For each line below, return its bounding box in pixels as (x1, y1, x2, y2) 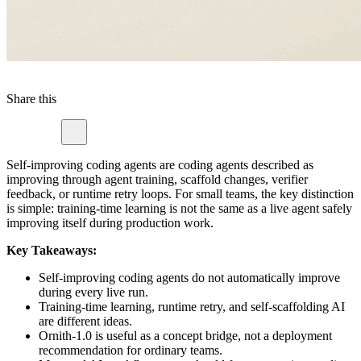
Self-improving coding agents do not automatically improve (39, 271, 340, 285)
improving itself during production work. (6, 216, 214, 230)
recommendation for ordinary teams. (39, 343, 222, 358)
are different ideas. (39, 314, 132, 329)
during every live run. (39, 285, 148, 300)
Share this (6, 92, 56, 106)
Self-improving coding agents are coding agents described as (6, 158, 313, 172)
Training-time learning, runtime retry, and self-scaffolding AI (39, 300, 345, 314)
